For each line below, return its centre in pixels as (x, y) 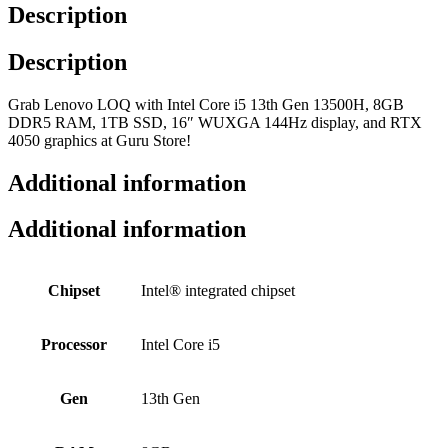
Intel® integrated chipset (218, 291)
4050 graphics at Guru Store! (99, 140)
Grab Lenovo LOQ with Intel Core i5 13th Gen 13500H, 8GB (206, 104)
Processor (74, 345)
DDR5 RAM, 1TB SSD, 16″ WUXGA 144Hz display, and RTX (215, 122)
